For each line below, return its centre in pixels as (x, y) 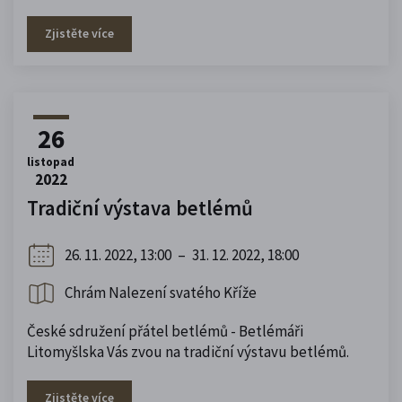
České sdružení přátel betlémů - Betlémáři (165, 331)
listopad (51, 162)
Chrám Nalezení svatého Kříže (161, 293)
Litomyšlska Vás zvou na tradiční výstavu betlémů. (188, 351)
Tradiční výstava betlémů (140, 207)
